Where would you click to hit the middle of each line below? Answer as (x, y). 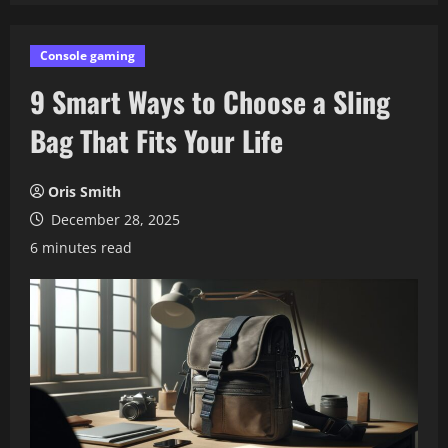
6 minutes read (81, 247)
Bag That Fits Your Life (156, 140)
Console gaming (87, 55)
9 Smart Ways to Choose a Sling (210, 101)
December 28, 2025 (113, 219)
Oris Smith (84, 191)
